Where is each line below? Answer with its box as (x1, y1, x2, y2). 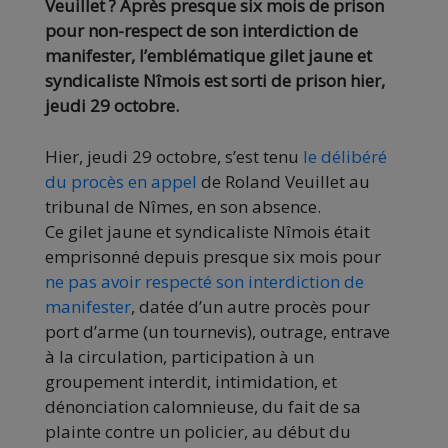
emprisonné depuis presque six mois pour (45, 244, 381, 268)
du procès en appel (45, 169, 197, 193)
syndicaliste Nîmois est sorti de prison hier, (45, 68, 385, 92)
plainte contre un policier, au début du (45, 419, 351, 443)
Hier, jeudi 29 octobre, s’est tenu (45, 144, 303, 168)
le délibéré (303, 144, 387, 168)
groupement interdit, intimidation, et (45, 369, 337, 393)
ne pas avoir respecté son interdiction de (45, 269, 364, 293)
